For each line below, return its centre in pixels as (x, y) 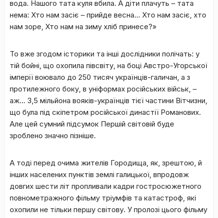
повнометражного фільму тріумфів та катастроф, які (103, 198)
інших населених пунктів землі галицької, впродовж (99, 174)
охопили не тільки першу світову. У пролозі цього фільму (109, 209)
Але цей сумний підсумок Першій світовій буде (92, 124)
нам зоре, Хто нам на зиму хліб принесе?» (83, 27)
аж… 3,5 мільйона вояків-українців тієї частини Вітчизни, (109, 100)
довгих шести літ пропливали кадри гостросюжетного (106, 186)
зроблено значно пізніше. (53, 136)
